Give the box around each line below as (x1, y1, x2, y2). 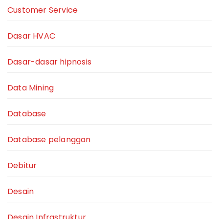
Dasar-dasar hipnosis (7, 56, 91, 68)
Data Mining (7, 82, 54, 94)
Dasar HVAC (7, 30, 55, 42)
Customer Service (7, 4, 78, 16)
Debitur (7, 160, 37, 172)
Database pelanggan (7, 134, 91, 146)
